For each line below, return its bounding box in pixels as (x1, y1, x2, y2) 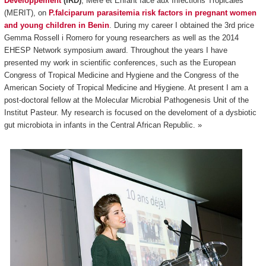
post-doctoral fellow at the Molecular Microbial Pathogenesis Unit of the (4, 96, 249, 105)
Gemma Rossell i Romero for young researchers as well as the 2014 (4, 33, 239, 43)
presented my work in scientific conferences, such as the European (4, 58, 236, 68)
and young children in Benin (4, 21, 109, 30)
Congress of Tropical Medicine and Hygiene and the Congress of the (4, 71, 239, 80)
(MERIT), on (4, 8, 49, 18)
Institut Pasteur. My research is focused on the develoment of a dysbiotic (4, 108, 256, 118)
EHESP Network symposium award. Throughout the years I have (4, 46, 227, 55)
